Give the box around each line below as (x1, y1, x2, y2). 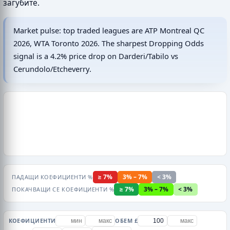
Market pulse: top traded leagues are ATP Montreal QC (13, 25, 204, 36)
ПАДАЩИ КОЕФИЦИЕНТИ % (12, 172, 93, 181)
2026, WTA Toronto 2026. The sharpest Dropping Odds (13, 38, 204, 49)
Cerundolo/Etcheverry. (13, 64, 91, 74)
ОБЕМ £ (115, 217, 138, 225)
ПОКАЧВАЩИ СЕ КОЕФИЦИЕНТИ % (12, 185, 114, 194)
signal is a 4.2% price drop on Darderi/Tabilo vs (13, 51, 178, 62)
